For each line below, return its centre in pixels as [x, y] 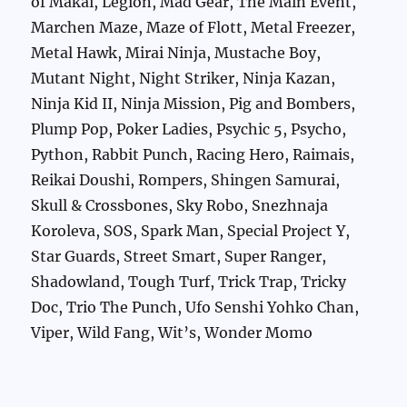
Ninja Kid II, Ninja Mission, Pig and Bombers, [194, 104]
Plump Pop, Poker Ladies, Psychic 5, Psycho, [189, 129]
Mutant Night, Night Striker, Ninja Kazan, [184, 79]
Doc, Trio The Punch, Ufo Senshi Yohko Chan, [195, 308]
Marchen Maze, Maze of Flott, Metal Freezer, [194, 28]
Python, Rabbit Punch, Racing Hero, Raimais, [193, 155]
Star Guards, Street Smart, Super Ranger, [179, 257]
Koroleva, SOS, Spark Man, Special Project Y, [191, 231]
